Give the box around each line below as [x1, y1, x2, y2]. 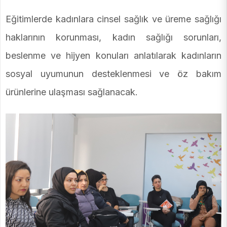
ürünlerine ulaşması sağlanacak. [6, 86, 138, 97]
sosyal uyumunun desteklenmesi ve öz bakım [6, 68, 221, 79]
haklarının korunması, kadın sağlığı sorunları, [6, 31, 221, 43]
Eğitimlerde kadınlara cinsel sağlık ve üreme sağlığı [6, 13, 221, 24]
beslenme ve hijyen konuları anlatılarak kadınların [6, 50, 221, 61]
